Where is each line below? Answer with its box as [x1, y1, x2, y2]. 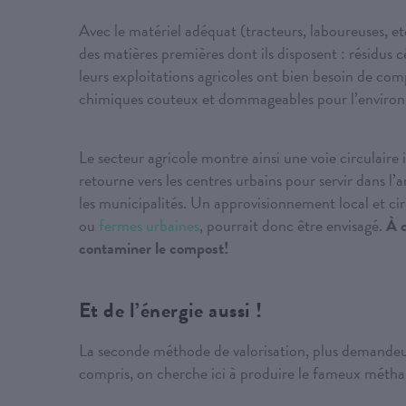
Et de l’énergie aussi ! [79, 295, 263, 326]
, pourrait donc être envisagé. [199, 213, 386, 238]
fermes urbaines [99, 213, 199, 238]
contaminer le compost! [79, 236, 229, 261]
